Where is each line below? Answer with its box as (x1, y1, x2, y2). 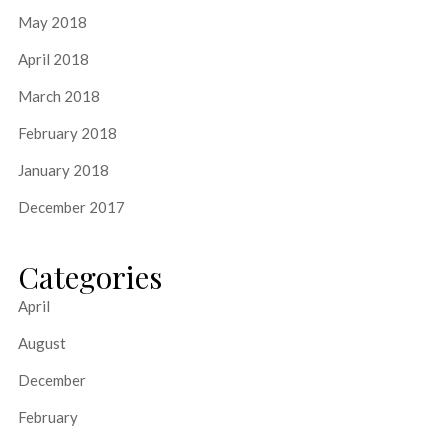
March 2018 (17, 87, 100, 106)
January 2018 (17, 161, 109, 180)
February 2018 (17, 124, 117, 143)
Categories (17, 257, 162, 298)
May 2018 (17, 13, 87, 32)
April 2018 (17, 50, 89, 69)
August (17, 334, 66, 353)
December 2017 (17, 198, 125, 217)
